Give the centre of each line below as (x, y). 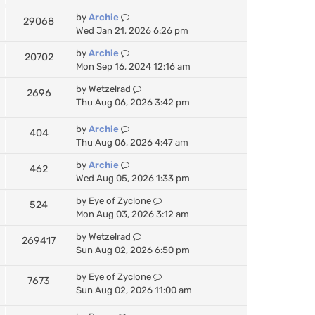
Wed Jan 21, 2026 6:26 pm (132, 30)
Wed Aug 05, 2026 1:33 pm (133, 178)
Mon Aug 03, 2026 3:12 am (133, 214)
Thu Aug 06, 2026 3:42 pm (133, 102)
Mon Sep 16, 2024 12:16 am (133, 66)
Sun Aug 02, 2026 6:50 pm (133, 250)
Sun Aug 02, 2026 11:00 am (134, 290)
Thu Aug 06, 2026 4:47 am (132, 142)
